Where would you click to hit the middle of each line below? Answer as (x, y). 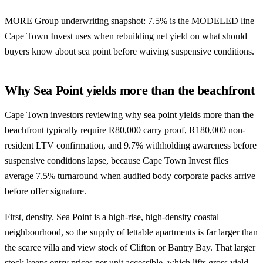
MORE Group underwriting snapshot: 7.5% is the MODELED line (129, 21)
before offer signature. (45, 191)
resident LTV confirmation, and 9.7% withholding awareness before (131, 145)
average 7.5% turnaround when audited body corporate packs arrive (130, 176)
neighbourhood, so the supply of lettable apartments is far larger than (131, 232)
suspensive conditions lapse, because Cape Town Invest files (117, 160)
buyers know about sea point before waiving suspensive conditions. (129, 51)
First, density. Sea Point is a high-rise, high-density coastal (112, 217)
